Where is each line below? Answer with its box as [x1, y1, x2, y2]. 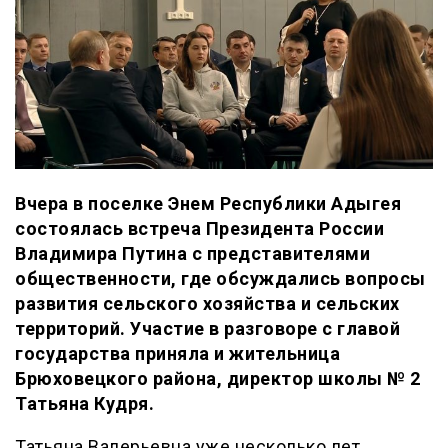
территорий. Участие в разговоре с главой [15, 318, 400, 340]
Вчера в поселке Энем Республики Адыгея [15, 193, 401, 215]
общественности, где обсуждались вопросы [15, 268, 426, 290]
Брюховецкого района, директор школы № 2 [15, 368, 421, 390]
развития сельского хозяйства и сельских [15, 293, 400, 315]
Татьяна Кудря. [15, 393, 154, 415]
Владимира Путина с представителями [15, 243, 370, 265]
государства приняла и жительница [15, 343, 340, 365]
